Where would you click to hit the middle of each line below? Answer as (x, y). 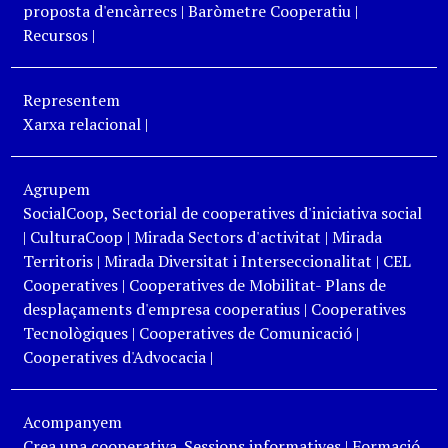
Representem (71, 100)
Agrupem (56, 189)
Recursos (55, 35)
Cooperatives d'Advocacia (114, 357)
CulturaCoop (76, 237)
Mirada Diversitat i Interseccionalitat (237, 261)
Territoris (57, 261)
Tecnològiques (75, 333)
